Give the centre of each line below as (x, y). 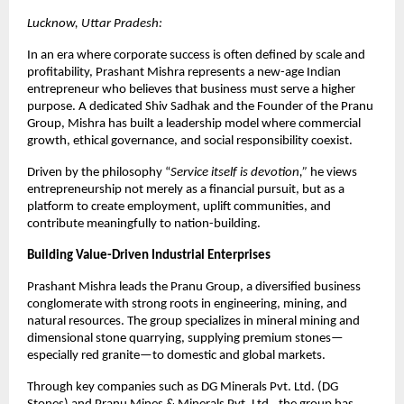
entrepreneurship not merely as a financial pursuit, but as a (186, 190)
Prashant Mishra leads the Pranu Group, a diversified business (194, 288)
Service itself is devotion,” (239, 173)
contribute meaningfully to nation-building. (144, 225)
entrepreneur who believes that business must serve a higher (191, 90)
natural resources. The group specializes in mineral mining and (193, 322)
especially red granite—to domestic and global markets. (176, 356)
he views (332, 173)
